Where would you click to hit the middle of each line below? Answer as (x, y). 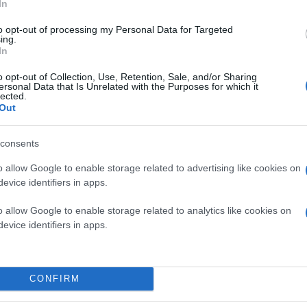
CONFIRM (54, 279)
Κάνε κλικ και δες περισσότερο (219, 282)
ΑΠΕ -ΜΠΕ (87, 39)
